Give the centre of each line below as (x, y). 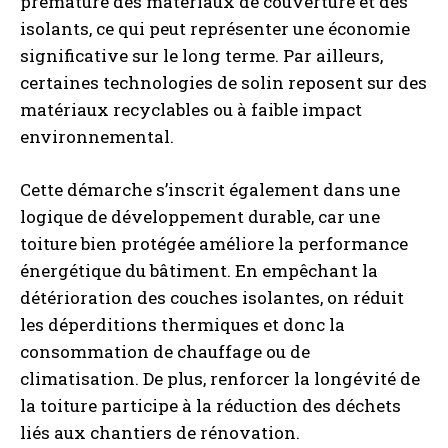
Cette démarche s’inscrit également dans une (210, 189)
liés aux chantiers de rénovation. (160, 432)
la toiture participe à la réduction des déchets (210, 405)
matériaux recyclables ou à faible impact (191, 109)
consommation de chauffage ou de (165, 351)
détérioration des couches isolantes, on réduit (212, 297)
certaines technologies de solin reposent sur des (223, 82)
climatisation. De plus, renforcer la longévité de (220, 378)
